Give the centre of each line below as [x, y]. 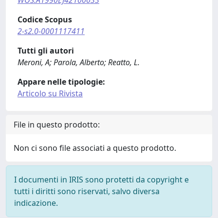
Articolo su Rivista [50, 93]
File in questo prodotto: [57, 125]
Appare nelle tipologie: [61, 82]
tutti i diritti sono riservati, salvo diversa [87, 191]
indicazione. [36, 203]
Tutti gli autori [46, 51]
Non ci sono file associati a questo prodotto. [95, 148]
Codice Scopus [45, 19]
